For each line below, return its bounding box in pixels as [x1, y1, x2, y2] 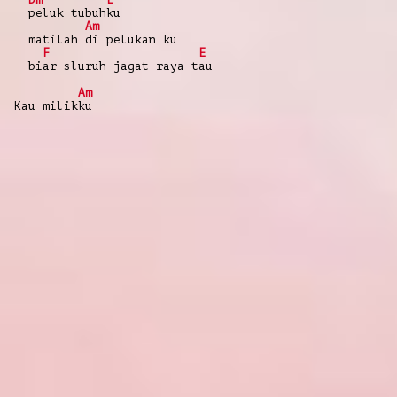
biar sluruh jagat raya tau [14, 58, 213, 73]
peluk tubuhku [14, 5, 121, 19]
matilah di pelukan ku [14, 32, 177, 46]
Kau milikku [14, 98, 92, 113]
